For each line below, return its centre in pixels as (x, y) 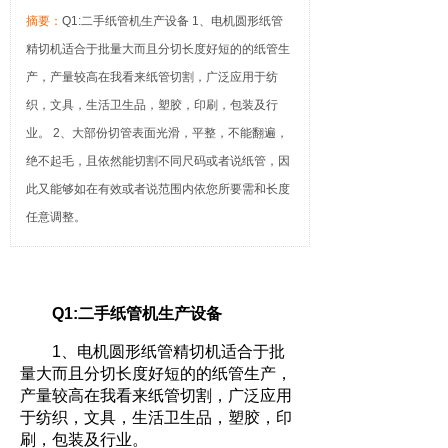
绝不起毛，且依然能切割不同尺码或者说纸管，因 (158, 161)
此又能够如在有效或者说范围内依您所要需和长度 (158, 189)
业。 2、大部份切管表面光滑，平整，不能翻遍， (157, 133)
